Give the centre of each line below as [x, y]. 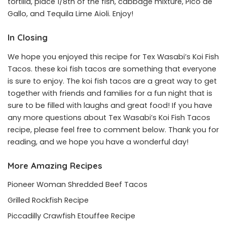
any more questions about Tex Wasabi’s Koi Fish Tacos [109, 117]
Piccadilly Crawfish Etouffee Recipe [71, 216]
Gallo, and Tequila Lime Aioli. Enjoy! [70, 14]
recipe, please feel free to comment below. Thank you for [113, 129]
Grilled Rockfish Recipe [48, 200]
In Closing [28, 37]
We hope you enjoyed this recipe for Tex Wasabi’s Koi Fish [113, 56]
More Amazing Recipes [55, 165]
